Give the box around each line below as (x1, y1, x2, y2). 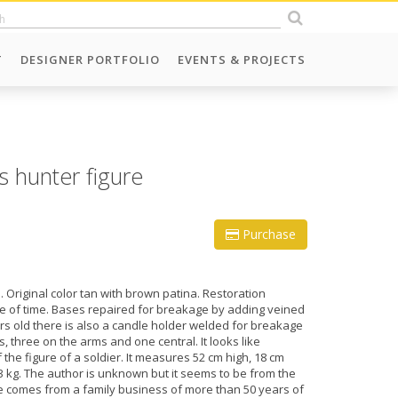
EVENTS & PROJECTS (178, 52, 306, 68)
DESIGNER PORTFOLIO (20, 52, 160, 68)
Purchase (239, 226, 296, 243)
